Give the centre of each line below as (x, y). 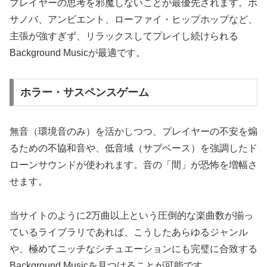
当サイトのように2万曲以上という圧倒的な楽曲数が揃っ (131, 215)
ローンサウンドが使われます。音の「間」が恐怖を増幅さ (133, 164)
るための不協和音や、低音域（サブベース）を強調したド (133, 148)
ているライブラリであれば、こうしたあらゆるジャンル (129, 232)
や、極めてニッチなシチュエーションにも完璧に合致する (133, 249)
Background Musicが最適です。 (77, 53)
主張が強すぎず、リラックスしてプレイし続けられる (124, 36)
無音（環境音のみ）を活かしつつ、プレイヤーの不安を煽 (133, 131)
